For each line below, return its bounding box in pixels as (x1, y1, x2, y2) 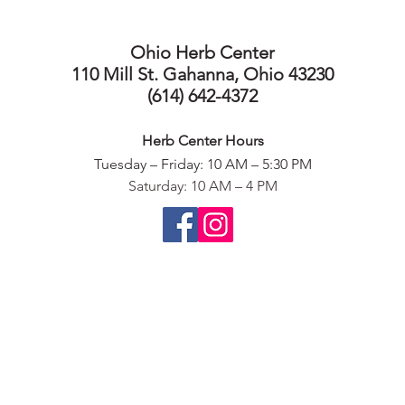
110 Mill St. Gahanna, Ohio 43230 (71, 63, 334, 85)
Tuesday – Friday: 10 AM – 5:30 (93, 155, 287, 173)
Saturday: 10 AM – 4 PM (127, 177, 278, 194)
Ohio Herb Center (130, 42, 275, 63)
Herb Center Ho (141, 132, 245, 149)
